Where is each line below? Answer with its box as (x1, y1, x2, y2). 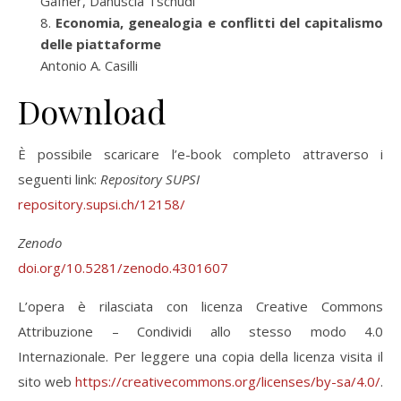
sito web (18, 372, 75, 390)
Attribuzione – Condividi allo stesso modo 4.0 (18, 322, 383, 340)
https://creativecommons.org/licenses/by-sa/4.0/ (75, 372, 380, 390)
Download (18, 90, 166, 132)
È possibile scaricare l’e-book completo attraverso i (18, 145, 383, 163)
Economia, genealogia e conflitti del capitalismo (55, 13, 384, 31)
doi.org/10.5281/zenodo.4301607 (18, 259, 228, 277)
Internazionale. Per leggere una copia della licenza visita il (18, 347, 383, 365)
